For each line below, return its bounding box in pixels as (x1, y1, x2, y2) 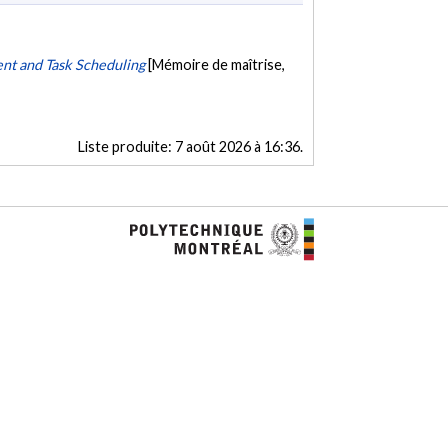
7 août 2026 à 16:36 (174, 138, 300, 156)
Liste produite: (77, 138, 175, 156)
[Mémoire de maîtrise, (148, 55, 286, 73)
